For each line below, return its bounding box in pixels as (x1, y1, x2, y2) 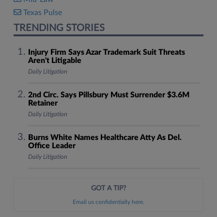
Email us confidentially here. (73, 199, 144, 205)
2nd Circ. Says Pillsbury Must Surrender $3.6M (28, 91, 189, 99)
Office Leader (28, 142, 76, 150)
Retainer (28, 99, 58, 107)
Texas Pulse (23, 9, 62, 16)
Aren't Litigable (28, 57, 81, 64)
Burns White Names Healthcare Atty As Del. (28, 134, 182, 141)
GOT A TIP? (91, 185, 126, 192)
